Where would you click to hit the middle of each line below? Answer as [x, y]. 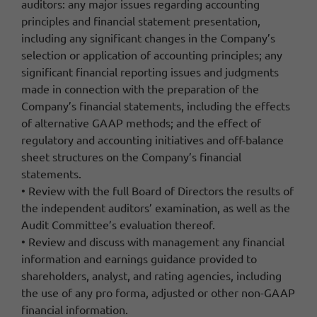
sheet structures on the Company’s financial [131, 156]
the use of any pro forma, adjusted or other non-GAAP [158, 292]
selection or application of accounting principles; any [152, 54]
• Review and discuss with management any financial [153, 241]
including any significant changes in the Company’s [148, 37]
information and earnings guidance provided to [139, 258]
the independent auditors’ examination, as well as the [156, 207]
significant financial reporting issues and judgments [150, 71]
